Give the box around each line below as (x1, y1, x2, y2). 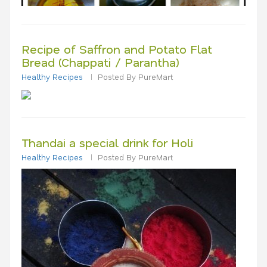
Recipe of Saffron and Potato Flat (21, 41, 212, 57)
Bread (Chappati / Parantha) (21, 54, 179, 70)
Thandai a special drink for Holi (21, 134, 193, 150)
